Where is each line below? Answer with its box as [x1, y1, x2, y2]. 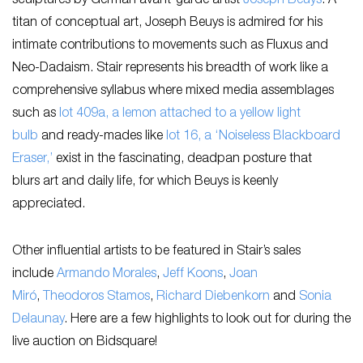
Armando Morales [57, 268, 156, 281]
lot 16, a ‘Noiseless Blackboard [166, 130, 340, 143]
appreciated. [12, 199, 88, 211]
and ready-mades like [38, 130, 166, 143]
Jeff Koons [163, 268, 223, 281]
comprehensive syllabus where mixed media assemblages [12, 85, 334, 98]
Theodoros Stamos [43, 291, 150, 304]
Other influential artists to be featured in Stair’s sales [12, 246, 301, 258]
